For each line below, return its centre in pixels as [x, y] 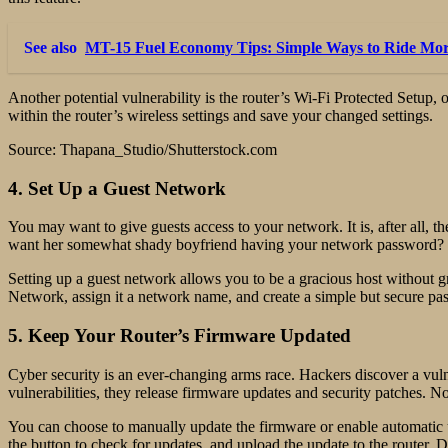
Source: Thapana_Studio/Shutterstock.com [142, 150]
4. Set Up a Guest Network [117, 188]
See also [50, 48]
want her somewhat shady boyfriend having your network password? [226, 245]
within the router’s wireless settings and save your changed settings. [220, 116]
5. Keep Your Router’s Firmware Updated [179, 336]
